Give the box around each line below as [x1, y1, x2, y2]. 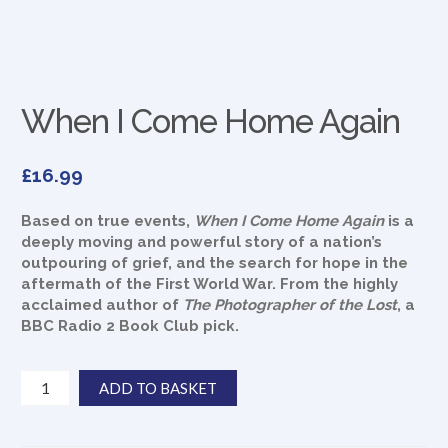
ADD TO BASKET [98, 379, 217, 398]
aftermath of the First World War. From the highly [21, 275, 399, 294]
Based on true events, [21, 212, 195, 231]
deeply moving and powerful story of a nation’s [21, 233, 383, 252]
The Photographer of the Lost [183, 296, 398, 315]
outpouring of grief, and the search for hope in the [21, 254, 409, 273]
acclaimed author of [21, 296, 184, 315]
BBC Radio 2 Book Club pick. [21, 317, 240, 336]
